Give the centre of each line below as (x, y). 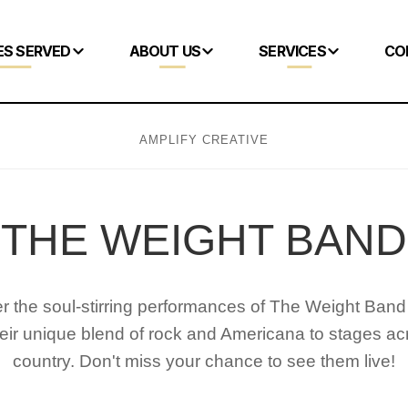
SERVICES (292, 51)
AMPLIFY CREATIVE (204, 140)
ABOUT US (165, 51)
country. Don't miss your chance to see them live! (204, 361)
